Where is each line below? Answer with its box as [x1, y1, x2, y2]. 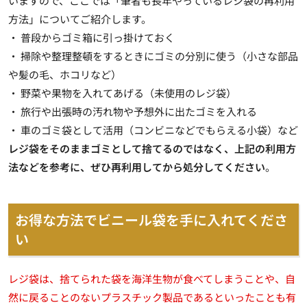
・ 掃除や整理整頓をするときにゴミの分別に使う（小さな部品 [8, 48, 298, 63]
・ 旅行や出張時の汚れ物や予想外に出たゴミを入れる [8, 103, 257, 119]
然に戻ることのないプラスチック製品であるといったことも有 [8, 289, 296, 304]
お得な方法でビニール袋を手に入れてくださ [15, 209, 288, 230]
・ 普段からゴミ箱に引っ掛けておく [8, 29, 175, 45]
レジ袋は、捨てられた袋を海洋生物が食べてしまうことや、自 [8, 271, 295, 286]
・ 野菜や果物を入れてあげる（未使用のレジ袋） [8, 85, 236, 100]
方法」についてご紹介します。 [8, 11, 151, 26]
